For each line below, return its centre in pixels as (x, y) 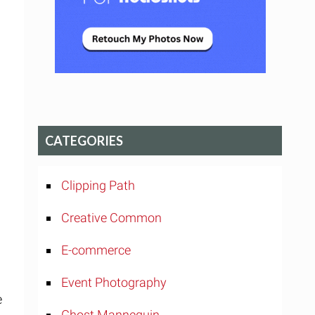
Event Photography (114, 282)
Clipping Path (98, 185)
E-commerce (96, 250)
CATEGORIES (84, 141)
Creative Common (111, 218)
